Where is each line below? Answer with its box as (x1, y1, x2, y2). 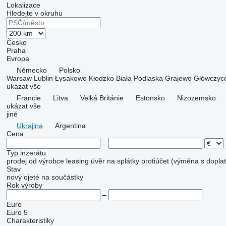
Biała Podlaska (116, 74, 163, 82)
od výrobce (28, 157, 64, 165)
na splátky (106, 157, 139, 165)
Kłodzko (88, 74, 114, 82)
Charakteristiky (6, 216, 54, 224)
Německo (16, 66, 47, 74)
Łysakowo (54, 74, 87, 82)
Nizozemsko (177, 94, 216, 102)
